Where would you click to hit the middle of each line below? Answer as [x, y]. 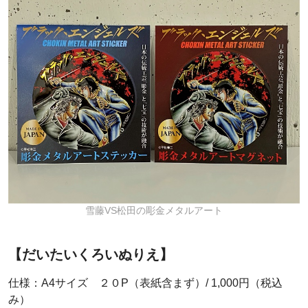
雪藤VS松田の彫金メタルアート [154, 211]
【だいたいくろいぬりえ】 [91, 255]
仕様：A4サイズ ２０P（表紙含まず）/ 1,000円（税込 [145, 283]
